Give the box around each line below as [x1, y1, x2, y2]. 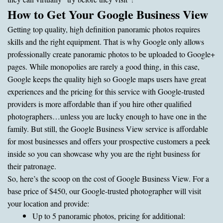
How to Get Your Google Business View [7, 5, 208, 23]
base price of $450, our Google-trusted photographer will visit [7, 185, 201, 196]
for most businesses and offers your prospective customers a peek [7, 135, 210, 146]
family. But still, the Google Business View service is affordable [7, 123, 208, 134]
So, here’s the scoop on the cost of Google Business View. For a [7, 173, 209, 184]
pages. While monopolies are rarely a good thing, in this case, [7, 61, 200, 72]
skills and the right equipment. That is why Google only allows [7, 36, 204, 47]
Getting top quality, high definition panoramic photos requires [7, 23, 200, 34]
